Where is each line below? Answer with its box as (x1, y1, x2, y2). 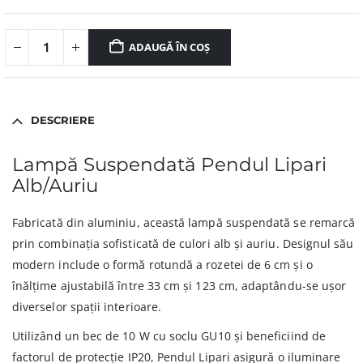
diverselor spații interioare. (12, 299, 162, 315)
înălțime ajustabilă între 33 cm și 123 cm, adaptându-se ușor (12, 278, 347, 294)
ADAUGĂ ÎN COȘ (129, 40, 210, 55)
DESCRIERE (31, 113, 95, 127)
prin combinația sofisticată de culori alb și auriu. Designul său (12, 236, 354, 252)
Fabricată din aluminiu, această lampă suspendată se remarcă (12, 215, 356, 231)
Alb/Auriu (12, 174, 98, 198)
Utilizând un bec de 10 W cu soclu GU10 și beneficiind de (12, 328, 326, 344)
